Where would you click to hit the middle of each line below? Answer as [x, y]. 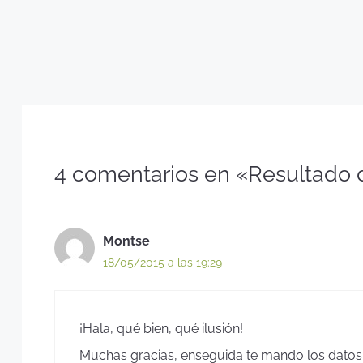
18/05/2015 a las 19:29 [162, 262]
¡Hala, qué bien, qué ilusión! [161, 328]
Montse [126, 241]
